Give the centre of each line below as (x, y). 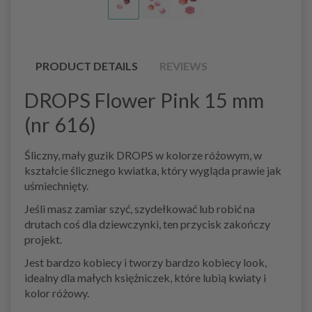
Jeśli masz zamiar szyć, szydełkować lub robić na (140, 208)
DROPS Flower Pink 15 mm (144, 100)
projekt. (43, 239)
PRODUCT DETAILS (87, 65)
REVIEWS (184, 65)
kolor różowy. (57, 292)
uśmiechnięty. (56, 185)
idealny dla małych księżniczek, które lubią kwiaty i (145, 277)
